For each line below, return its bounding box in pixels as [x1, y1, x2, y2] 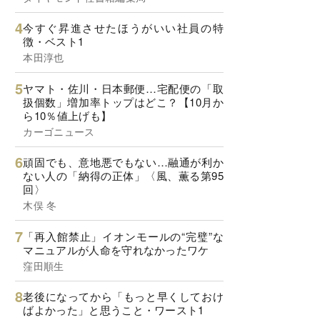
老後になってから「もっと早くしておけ [23, 289, 224, 304]
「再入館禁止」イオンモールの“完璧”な [23, 228, 224, 244]
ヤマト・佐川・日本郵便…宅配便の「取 [23, 80, 224, 96]
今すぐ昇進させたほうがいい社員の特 [23, 20, 224, 36]
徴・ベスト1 [23, 34, 84, 49]
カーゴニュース [23, 124, 95, 139]
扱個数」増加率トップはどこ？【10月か [23, 94, 224, 109]
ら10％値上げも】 [23, 107, 112, 123]
